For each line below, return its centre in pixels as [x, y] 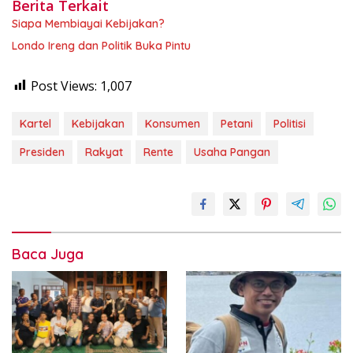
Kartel [35, 123]
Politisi [290, 123]
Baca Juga [48, 254]
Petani [237, 123]
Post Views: [64, 85]
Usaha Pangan [232, 152]
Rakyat [104, 152]
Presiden [42, 152]
